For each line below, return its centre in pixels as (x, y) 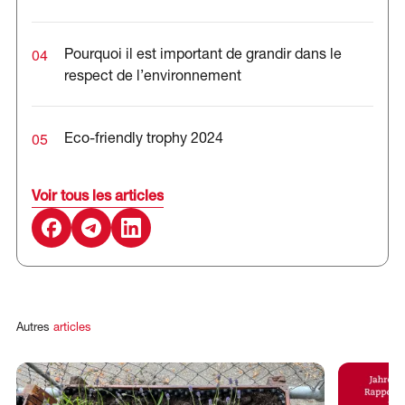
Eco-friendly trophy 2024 (143, 139)
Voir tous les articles (97, 197)
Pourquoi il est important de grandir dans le (202, 55)
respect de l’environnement (152, 76)
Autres (33, 327)
